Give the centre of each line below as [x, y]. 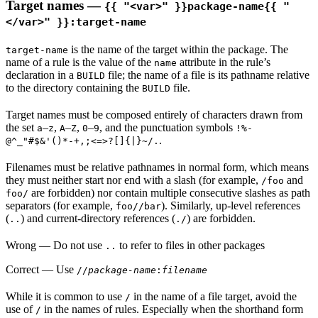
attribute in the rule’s [224, 62]
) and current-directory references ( [98, 218]
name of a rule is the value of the [80, 62]
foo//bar [138, 206]
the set [21, 127]
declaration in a [41, 75]
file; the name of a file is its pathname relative [207, 75]
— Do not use [71, 245]
